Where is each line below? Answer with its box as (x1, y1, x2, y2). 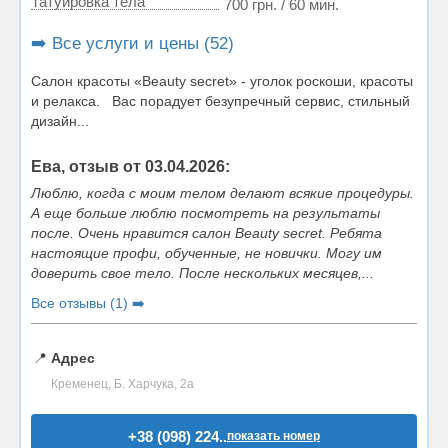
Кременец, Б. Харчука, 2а (51, 377, 194, 391)
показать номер (227, 429, 320, 443)
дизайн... (31, 113, 89, 129)
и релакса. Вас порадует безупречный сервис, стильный (31, 93, 410, 109)
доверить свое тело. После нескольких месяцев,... (31, 265, 374, 281)
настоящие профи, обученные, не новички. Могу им (31, 245, 382, 261)
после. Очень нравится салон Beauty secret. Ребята (31, 225, 382, 241)
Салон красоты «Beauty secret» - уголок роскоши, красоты (31, 73, 413, 89)
